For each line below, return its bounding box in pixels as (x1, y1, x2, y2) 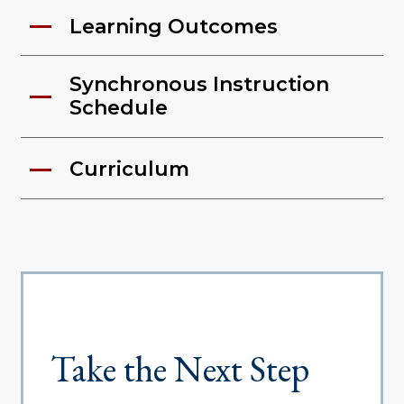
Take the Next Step (50, 345, 309, 393)
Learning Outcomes (69, 14, 278, 39)
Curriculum (69, 157, 189, 182)
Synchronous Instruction (69, 72, 329, 96)
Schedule (69, 96, 168, 120)
